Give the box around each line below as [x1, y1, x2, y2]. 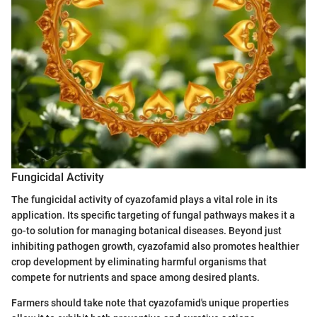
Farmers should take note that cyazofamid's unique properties [11, 297, 289, 309]
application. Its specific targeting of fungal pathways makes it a [11, 209, 295, 221]
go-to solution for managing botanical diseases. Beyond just [11, 225, 282, 237]
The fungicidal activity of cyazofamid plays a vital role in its [11, 194, 277, 206]
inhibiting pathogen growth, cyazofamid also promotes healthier [11, 241, 299, 253]
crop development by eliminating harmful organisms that [11, 256, 267, 268]
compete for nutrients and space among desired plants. [11, 272, 260, 284]
